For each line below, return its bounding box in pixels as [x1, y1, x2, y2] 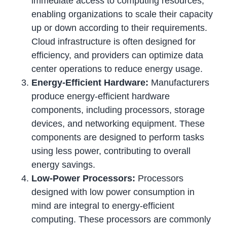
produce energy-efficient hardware [31, 91, 170, 102]
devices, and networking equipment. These [31, 119, 205, 129]
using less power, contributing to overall [31, 146, 191, 157]
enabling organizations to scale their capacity [31, 9, 213, 20]
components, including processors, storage [31, 105, 205, 116]
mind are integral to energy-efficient [31, 201, 175, 211]
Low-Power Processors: [31, 173, 136, 184]
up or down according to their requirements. [31, 23, 208, 33]
